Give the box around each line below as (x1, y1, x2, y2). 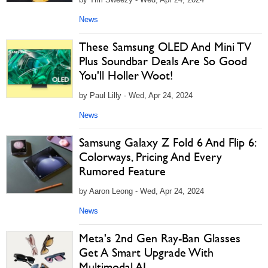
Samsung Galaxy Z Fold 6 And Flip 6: (79, 135, 255, 150)
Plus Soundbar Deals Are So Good (79, 53, 247, 68)
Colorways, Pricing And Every (79, 149, 222, 164)
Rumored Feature (79, 163, 166, 178)
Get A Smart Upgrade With (79, 245, 214, 260)
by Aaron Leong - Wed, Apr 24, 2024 (79, 186, 204, 196)
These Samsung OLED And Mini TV (79, 39, 251, 54)
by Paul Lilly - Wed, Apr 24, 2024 (79, 90, 193, 100)
